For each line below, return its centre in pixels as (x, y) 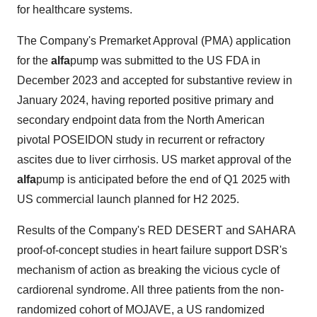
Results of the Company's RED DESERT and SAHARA (156, 231)
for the (34, 61)
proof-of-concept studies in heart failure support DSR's (152, 250)
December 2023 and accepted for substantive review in (155, 81)
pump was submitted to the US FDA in (165, 61)
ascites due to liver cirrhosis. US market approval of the (154, 160)
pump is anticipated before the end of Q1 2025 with (163, 180)
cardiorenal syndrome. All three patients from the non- (150, 290)
